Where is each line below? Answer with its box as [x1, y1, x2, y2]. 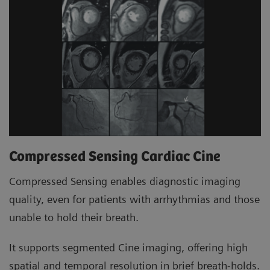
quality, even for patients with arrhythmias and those [9, 193, 260, 206]
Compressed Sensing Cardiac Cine [9, 149, 224, 166]
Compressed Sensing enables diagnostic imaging [9, 175, 240, 188]
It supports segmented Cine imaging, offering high [9, 241, 248, 254]
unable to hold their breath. [9, 211, 139, 224]
